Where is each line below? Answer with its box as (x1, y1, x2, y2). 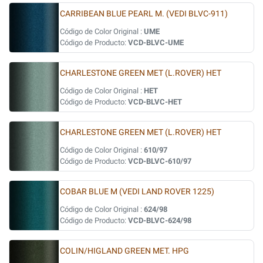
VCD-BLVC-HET (128, 97, 182, 106)
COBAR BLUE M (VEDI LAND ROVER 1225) (60, 187, 214, 197)
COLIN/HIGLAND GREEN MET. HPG (60, 246, 189, 256)
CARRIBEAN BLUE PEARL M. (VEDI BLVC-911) (60, 9, 228, 19)
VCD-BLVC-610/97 (128, 157, 191, 166)
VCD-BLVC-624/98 (128, 216, 191, 225)
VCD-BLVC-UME (128, 38, 184, 47)
